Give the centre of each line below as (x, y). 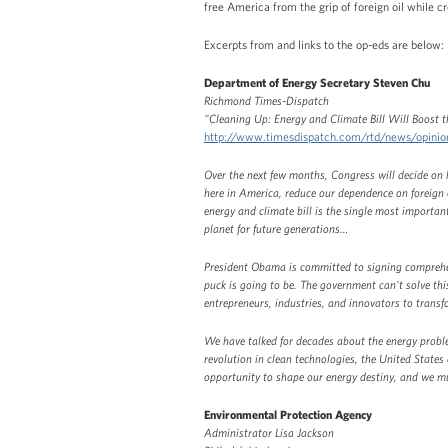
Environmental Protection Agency (288, 413)
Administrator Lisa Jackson (269, 431)
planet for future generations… (276, 227)
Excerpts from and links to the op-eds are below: (324, 43)
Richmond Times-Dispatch (266, 99)
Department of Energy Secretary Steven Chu (317, 81)
